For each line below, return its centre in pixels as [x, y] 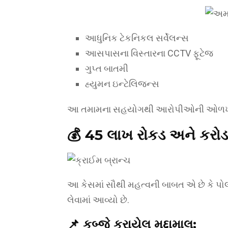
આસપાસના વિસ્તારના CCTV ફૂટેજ [149, 53]
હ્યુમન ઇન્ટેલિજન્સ [122, 83]
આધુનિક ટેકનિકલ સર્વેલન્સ [137, 38]
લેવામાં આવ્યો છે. [98, 199]
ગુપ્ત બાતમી [107, 68]
